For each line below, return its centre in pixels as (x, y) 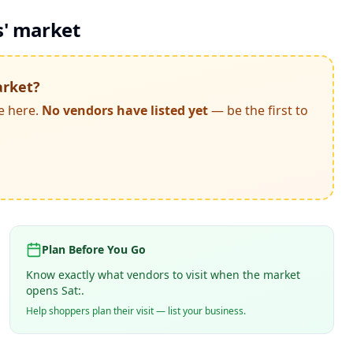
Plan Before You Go (94, 249)
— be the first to (258, 110)
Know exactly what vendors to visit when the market (163, 275)
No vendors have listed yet (123, 110)
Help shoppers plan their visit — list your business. (136, 311)
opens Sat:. (55, 290)
